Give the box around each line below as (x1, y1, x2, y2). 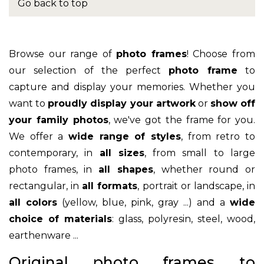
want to (9, 97, 48, 109)
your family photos (9, 114, 108, 126)
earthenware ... (9, 229, 78, 241)
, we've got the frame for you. (108, 114, 255, 126)
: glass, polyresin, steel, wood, (112, 213, 255, 225)
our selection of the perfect (9, 64, 169, 76)
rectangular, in (9, 180, 82, 192)
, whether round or (153, 163, 256, 175)
